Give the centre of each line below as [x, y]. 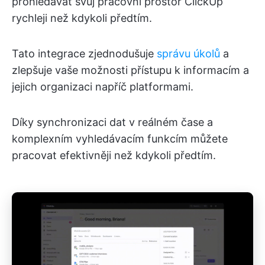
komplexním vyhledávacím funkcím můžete [120, 138]
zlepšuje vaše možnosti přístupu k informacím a [130, 70]
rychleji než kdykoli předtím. [82, 18]
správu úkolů [188, 53]
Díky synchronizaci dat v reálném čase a [112, 122]
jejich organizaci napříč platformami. [103, 86]
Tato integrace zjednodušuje [84, 53]
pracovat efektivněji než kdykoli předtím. [114, 155]
